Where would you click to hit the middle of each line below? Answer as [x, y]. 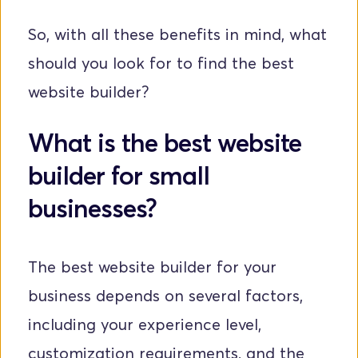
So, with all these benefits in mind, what [177, 35]
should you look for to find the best [161, 64]
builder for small [119, 175]
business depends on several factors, [165, 296]
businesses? [92, 208]
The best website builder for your [152, 267]
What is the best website [165, 143]
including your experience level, [145, 325]
